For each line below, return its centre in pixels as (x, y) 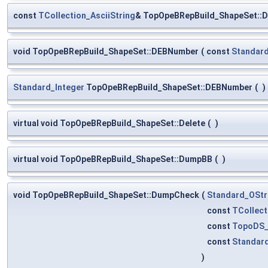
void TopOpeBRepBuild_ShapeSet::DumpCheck (106, 195)
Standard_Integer (49, 87)
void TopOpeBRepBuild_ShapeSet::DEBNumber (106, 51)
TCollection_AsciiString (87, 15)
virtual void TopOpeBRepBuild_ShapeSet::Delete (109, 123)
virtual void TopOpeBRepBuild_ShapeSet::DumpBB (113, 159)
